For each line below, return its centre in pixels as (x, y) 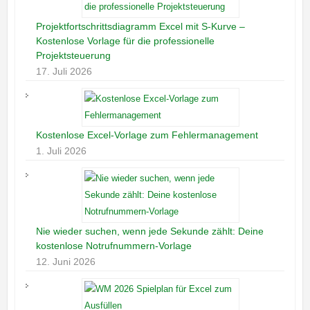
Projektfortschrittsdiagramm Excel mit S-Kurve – (140, 27)
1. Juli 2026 (61, 151)
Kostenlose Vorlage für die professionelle (125, 41)
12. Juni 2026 (65, 262)
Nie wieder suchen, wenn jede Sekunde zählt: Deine (149, 231)
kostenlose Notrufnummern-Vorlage (113, 246)
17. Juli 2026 (64, 72)
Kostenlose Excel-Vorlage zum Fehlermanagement (147, 135)
